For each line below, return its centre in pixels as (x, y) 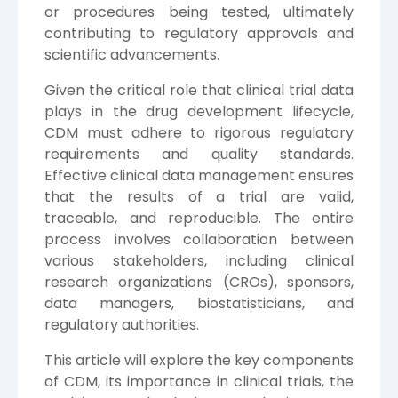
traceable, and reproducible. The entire (199, 218)
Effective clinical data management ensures (199, 175)
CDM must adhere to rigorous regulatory (199, 132)
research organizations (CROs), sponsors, (199, 282)
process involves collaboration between (199, 239)
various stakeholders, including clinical (199, 260)
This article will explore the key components (199, 360)
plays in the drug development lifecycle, (199, 111)
